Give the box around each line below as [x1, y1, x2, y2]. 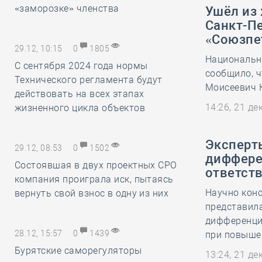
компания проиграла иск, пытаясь [15, 174, 174, 185]
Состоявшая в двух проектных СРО [15, 160, 177, 171]
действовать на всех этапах [15, 88, 144, 99]
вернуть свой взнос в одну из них [15, 188, 169, 199]
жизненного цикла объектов [15, 102, 145, 113]
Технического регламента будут [15, 74, 163, 85]
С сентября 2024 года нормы [15, 60, 148, 71]
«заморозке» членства [15, 3, 119, 14]
